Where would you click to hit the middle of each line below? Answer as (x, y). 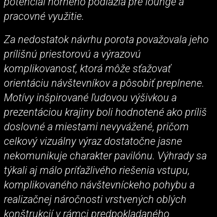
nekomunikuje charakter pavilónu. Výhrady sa (105, 155)
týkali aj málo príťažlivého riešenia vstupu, (97, 170)
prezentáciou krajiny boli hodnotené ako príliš (105, 112)
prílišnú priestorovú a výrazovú (72, 54)
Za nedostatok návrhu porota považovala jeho (106, 39)
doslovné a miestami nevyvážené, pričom (96, 126)
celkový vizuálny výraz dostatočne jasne (93, 141)
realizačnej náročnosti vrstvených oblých (95, 199)
